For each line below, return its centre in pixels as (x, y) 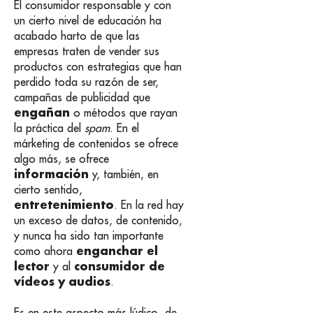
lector (32, 265)
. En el (124, 128)
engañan (42, 112)
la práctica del (49, 128)
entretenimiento (64, 204)
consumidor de (119, 265)
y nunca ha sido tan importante (89, 235)
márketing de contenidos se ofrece (96, 143)
